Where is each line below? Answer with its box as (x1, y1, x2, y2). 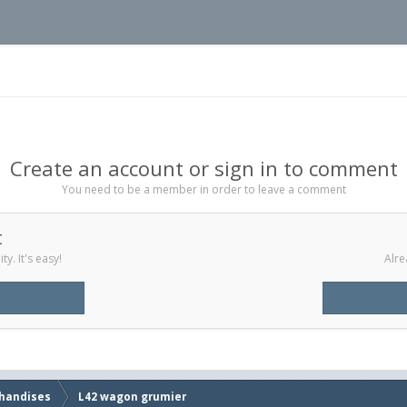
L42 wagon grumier (78, 390, 186, 403)
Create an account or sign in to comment (9, 154, 398, 182)
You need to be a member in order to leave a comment (61, 181, 346, 197)
